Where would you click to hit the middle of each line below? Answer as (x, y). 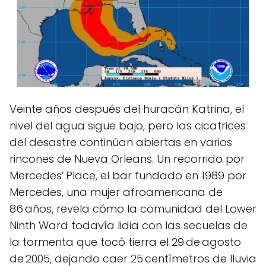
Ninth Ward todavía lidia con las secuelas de (129, 225)
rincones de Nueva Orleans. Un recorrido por (127, 159)
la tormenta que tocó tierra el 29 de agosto (125, 242)
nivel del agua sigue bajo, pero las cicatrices (128, 126)
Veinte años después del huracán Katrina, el (127, 109)
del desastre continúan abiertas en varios (121, 142)
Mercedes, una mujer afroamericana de (116, 192)
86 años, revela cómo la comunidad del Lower (133, 209)
